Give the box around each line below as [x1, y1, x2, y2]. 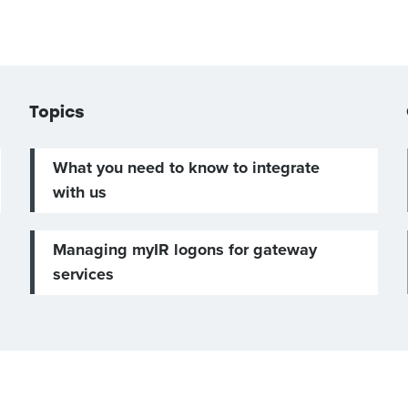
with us [53, 182, 107, 202]
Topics [29, 102, 86, 122]
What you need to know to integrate [53, 158, 321, 178]
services [53, 264, 115, 284]
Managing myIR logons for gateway [53, 240, 318, 260]
